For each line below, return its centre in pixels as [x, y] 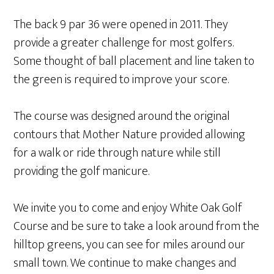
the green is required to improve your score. [121, 80]
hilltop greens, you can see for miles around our [130, 245]
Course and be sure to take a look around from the [137, 226]
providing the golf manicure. [82, 171]
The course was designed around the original [122, 116]
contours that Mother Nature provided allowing [130, 135]
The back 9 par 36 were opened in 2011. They [121, 24]
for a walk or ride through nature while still [117, 153]
